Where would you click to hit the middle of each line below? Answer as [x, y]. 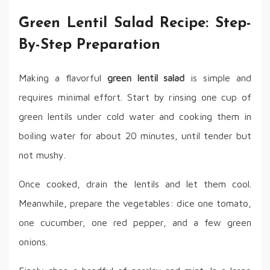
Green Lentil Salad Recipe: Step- [135, 24]
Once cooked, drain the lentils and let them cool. [135, 184]
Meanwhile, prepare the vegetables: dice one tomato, [135, 203]
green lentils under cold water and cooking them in [135, 117]
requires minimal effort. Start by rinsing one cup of [135, 97]
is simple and [218, 78]
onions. [33, 242]
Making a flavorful [63, 78]
